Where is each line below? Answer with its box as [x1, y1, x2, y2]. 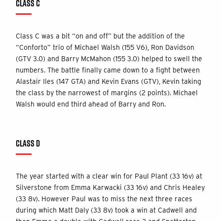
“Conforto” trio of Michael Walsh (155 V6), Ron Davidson [16, 43, 194, 51]
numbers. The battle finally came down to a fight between [16, 66, 200, 74]
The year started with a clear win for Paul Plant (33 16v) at [16, 172, 202, 180]
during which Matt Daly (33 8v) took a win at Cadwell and [16, 206, 197, 214]
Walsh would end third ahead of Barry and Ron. [16, 100, 166, 108]
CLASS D [16, 137, 40, 149]
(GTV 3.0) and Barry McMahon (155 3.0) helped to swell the [16, 54, 202, 63]
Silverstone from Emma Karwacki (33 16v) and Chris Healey [16, 183, 205, 191]
